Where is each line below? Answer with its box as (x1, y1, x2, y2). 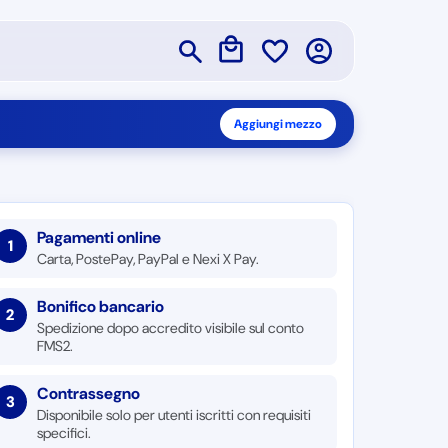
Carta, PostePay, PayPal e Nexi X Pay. (37, 250, 260, 268)
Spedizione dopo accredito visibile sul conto (37, 319, 305, 337)
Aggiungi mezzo (233, 116, 322, 132)
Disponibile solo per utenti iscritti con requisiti (37, 406, 312, 424)
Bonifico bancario (37, 296, 165, 317)
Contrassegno (37, 383, 141, 404)
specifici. (37, 424, 92, 442)
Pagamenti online (37, 227, 162, 248)
